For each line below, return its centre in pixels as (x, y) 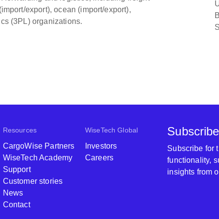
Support (17, 169)
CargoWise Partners (39, 146)
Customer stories (33, 181)
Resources (20, 130)
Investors (101, 146)
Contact (16, 205)
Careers (99, 158)
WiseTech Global (111, 130)
